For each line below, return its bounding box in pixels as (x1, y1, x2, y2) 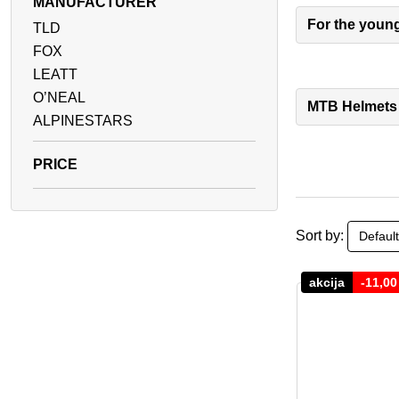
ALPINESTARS (33, 112, 133, 128)
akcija (309, 275, 346, 290)
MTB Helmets (307, 99, 397, 115)
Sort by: (296, 228, 344, 244)
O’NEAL (33, 89, 85, 105)
